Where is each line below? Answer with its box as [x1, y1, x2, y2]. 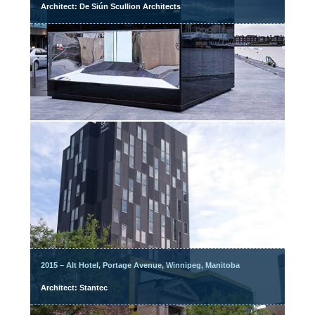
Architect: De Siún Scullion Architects [41, 2, 181, 11]
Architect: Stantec [41, 283, 108, 292]
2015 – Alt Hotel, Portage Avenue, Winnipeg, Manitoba [41, 261, 240, 269]
